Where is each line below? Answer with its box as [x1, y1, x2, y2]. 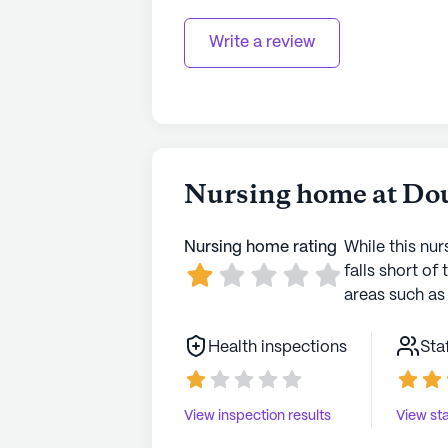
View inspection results [184, 409, 331, 423]
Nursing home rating [184, 240, 337, 255]
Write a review [209, 35, 315, 50]
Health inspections [208, 340, 347, 355]
